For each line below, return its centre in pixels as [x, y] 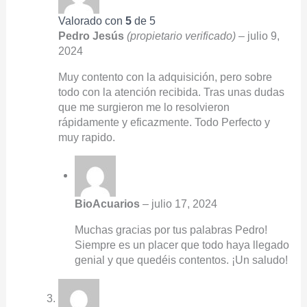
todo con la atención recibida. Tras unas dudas [171, 92]
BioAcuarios [108, 204]
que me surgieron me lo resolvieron [144, 107]
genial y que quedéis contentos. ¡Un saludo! [181, 260]
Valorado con [91, 21]
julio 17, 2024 [184, 204]
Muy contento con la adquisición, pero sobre [165, 77]
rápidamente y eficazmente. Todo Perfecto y [164, 122]
